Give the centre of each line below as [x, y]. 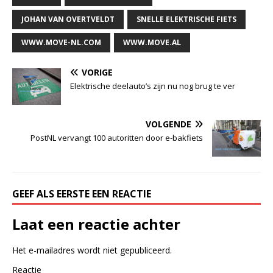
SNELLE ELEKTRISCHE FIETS [186, 19]
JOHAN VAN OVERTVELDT [68, 19]
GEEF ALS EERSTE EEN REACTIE [82, 193]
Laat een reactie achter [96, 224]
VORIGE [97, 72]
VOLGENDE [168, 124]
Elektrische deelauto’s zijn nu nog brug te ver [153, 86]
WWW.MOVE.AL [152, 42]
